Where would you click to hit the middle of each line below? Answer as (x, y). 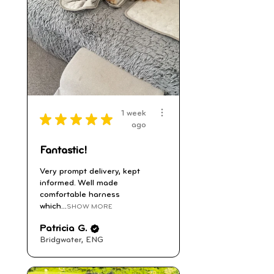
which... (53, 207)
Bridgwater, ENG (72, 240)
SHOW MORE (90, 207)
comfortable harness (80, 195)
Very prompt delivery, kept (90, 172)
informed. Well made (79, 183)
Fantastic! (64, 151)
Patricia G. (64, 229)
